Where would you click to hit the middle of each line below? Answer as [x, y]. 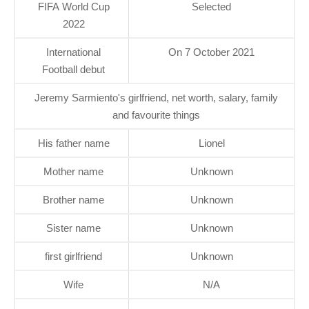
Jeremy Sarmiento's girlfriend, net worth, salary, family [156, 97]
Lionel [211, 143]
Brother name [73, 199]
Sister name [73, 228]
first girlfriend [73, 256]
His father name [73, 143]
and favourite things [156, 114]
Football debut [73, 69]
